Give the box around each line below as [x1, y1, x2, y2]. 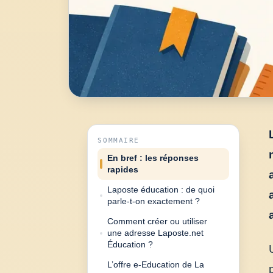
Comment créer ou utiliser [107, 216, 208, 227]
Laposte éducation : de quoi [107, 185, 215, 195]
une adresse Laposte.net [107, 228, 204, 238]
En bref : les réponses [107, 153, 199, 163]
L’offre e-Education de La [107, 260, 205, 270]
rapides [107, 165, 139, 175]
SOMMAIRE [97, 136, 140, 145]
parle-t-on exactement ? [107, 196, 200, 207]
